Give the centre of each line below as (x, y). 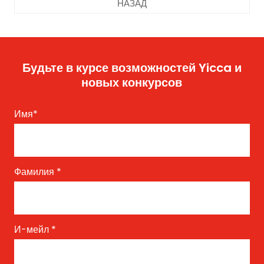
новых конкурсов (132, 82)
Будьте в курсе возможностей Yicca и (132, 67)
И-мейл (32, 229)
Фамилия (35, 171)
